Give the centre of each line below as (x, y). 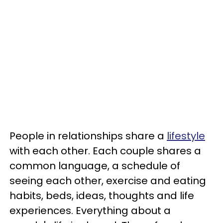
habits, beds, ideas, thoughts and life (102, 196)
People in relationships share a (88, 136)
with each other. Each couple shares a (105, 151)
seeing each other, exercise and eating (108, 181)
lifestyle (186, 136)
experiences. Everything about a (90, 211)
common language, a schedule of (95, 166)
